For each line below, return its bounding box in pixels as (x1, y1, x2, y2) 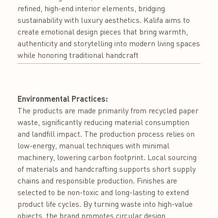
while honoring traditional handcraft (18, 50, 139, 60)
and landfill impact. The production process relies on (18, 128, 195, 139)
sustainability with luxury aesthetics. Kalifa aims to (18, 15, 190, 25)
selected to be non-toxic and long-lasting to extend (18, 187, 189, 197)
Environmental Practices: (18, 93, 108, 103)
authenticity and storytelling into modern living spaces (18, 38, 200, 48)
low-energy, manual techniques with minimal (18, 140, 169, 150)
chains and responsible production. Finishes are (18, 175, 177, 185)
